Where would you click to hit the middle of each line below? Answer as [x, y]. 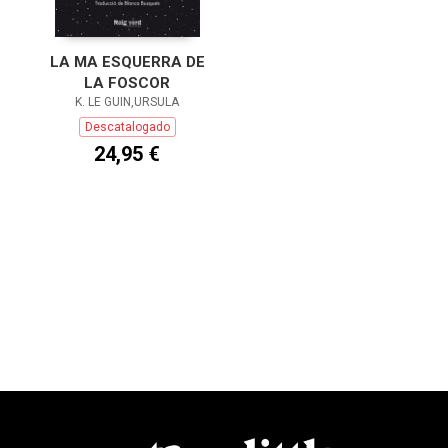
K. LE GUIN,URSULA [127, 102]
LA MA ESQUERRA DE [127, 62]
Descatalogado [127, 127]
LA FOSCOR [127, 83]
